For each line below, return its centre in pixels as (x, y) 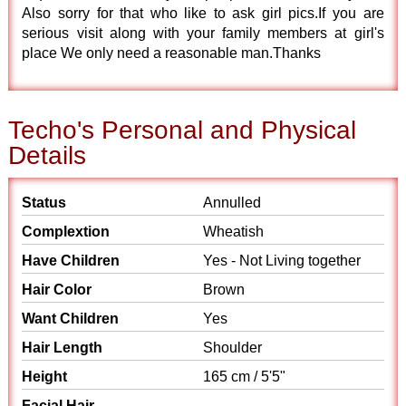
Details (48, 155)
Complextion (66, 232)
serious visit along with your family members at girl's (203, 33)
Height (45, 377)
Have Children (71, 261)
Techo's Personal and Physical (183, 130)
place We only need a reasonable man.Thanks (172, 53)
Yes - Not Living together (282, 261)
